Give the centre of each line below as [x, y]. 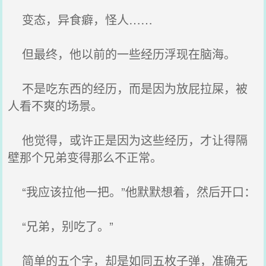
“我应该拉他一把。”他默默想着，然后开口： [132, 191]
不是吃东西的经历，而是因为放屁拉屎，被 [128, 88]
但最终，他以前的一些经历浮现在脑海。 [122, 54]
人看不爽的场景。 [56, 105]
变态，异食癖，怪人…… [80, 19]
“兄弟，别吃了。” [61, 226]
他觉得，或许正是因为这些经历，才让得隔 [128, 140]
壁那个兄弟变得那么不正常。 [85, 157]
